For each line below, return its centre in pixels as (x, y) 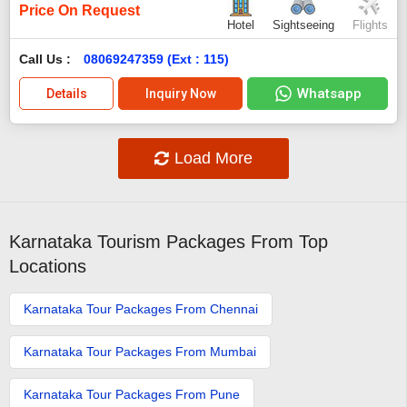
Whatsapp (329, 93)
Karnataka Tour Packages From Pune (132, 394)
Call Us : (47, 59)
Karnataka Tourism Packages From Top (169, 241)
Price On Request (79, 10)
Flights (370, 25)
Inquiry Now (180, 93)
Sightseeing (303, 25)
